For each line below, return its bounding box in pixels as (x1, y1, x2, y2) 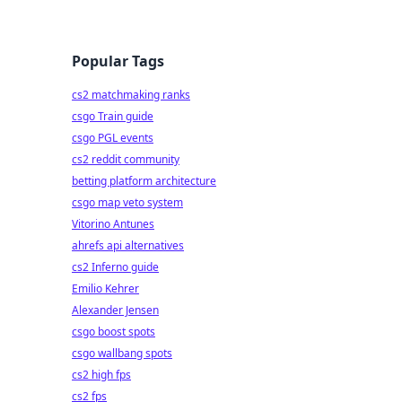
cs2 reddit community (72, 152, 179, 167)
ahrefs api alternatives (72, 238, 184, 253)
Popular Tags (72, 51, 164, 71)
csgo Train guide (72, 109, 153, 124)
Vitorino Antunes (72, 216, 154, 232)
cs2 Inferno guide (72, 259, 159, 275)
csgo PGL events (72, 130, 153, 145)
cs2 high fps (72, 367, 131, 382)
